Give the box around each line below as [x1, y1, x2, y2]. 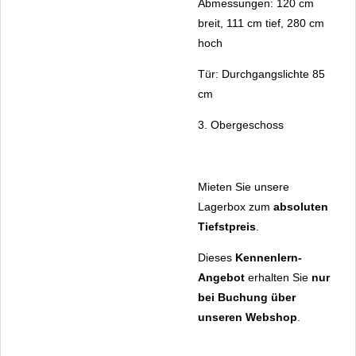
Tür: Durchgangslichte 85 [198, 68, 325, 81]
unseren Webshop [198, 311, 297, 324]
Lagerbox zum [198, 200, 273, 214]
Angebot [198, 271, 245, 284]
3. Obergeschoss [198, 118, 284, 132]
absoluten [273, 200, 328, 214]
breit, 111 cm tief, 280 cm [198, 17, 324, 30]
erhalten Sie [245, 271, 311, 284]
